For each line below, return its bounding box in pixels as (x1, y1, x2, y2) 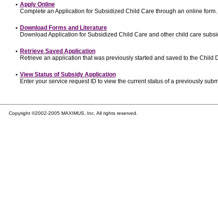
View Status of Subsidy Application (19, 71, 116, 78)
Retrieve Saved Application (19, 48, 95, 54)
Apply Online (19, 1, 55, 8)
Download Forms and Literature (19, 24, 107, 31)
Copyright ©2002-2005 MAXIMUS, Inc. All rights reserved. (8, 110, 138, 116)
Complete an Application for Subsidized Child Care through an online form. (19, 8, 217, 15)
